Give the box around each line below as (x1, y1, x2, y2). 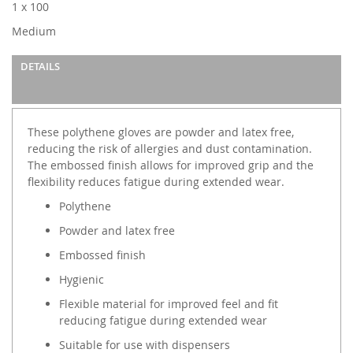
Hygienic (59, 272, 104, 288)
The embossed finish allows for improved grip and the (28, 158, 314, 173)
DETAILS (20, 59, 60, 74)
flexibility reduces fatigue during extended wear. (28, 174, 284, 190)
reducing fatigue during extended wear (59, 313, 267, 329)
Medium (12, 24, 56, 39)
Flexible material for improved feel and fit (59, 296, 278, 312)
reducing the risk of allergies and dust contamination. (28, 141, 312, 157)
